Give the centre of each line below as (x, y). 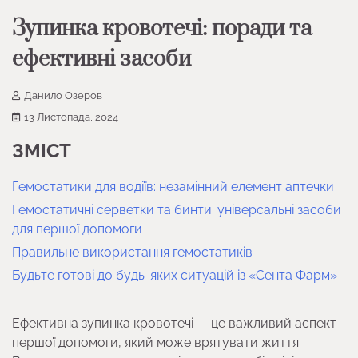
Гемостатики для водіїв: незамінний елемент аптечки (173, 187)
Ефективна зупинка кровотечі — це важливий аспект (174, 324)
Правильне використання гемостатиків (132, 253)
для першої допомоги (77, 229)
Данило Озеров (63, 96)
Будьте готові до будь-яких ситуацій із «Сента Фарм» (175, 276)
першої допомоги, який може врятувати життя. (157, 343)
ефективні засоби (101, 60)
